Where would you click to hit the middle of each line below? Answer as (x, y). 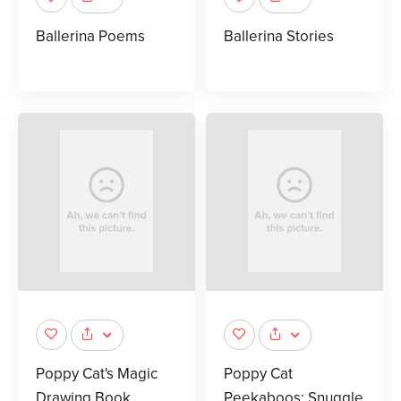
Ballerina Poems (90, 36)
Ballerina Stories (279, 36)
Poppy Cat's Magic (97, 373)
